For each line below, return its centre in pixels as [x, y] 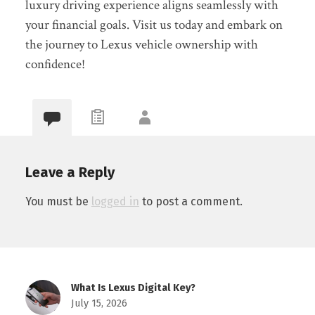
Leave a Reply [70, 173]
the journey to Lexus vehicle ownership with [141, 44]
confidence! [55, 64]
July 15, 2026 [99, 304]
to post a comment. [191, 202]
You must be [58, 202]
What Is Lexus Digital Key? [133, 288]
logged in [115, 202]
